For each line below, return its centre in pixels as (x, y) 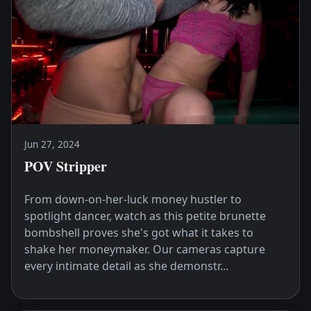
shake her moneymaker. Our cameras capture (144, 249)
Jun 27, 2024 (52, 145)
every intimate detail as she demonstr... (126, 266)
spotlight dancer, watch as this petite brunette (145, 216)
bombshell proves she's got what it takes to (138, 232)
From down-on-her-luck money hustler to (133, 199)
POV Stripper (65, 166)
